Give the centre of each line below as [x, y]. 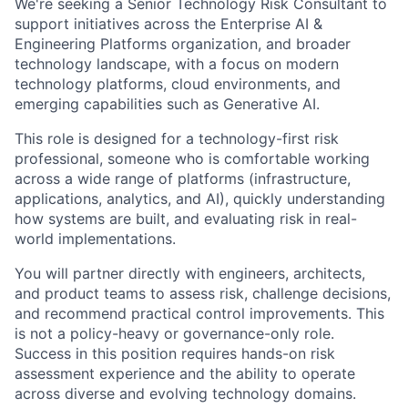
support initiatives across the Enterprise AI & [168, 24]
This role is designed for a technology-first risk [177, 139]
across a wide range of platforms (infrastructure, [183, 179]
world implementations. [95, 239]
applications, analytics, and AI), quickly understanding [200, 199]
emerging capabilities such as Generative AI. [167, 104]
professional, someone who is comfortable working [192, 159]
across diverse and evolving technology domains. [185, 394]
